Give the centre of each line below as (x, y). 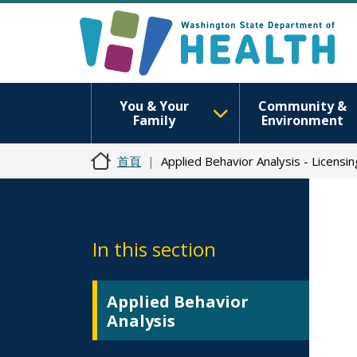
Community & (302, 106)
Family (154, 120)
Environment (302, 120)
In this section (154, 249)
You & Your (154, 106)
